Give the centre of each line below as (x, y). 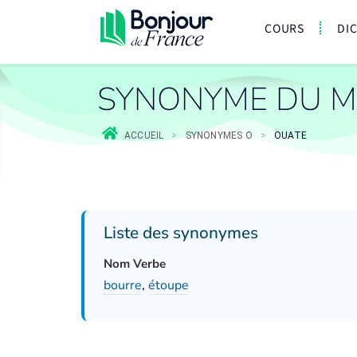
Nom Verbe (135, 264)
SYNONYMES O (219, 135)
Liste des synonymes (181, 233)
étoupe (169, 285)
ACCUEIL (144, 135)
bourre (123, 285)
